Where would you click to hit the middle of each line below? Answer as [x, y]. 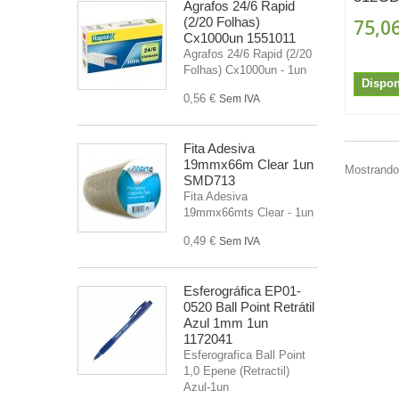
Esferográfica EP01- [242, 290]
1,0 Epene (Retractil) [236, 370]
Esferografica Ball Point [244, 354]
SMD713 [209, 180]
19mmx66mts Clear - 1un [248, 212]
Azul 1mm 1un [226, 322]
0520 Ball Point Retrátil [249, 306]
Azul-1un [206, 387]
